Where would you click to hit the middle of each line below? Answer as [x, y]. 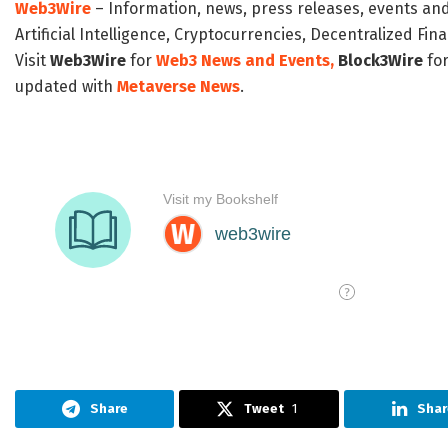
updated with [66, 87]
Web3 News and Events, [245, 61]
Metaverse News [178, 87]
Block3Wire [380, 61]
